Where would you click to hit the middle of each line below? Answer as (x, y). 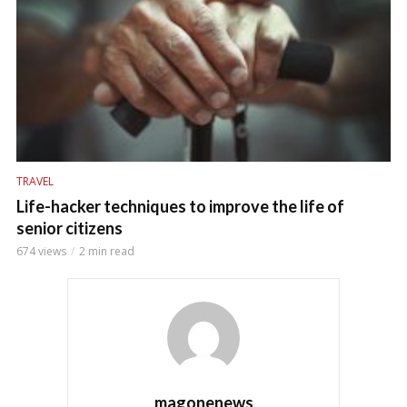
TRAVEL (35, 182)
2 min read (107, 252)
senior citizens (69, 228)
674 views (41, 252)
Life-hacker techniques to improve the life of (180, 207)
